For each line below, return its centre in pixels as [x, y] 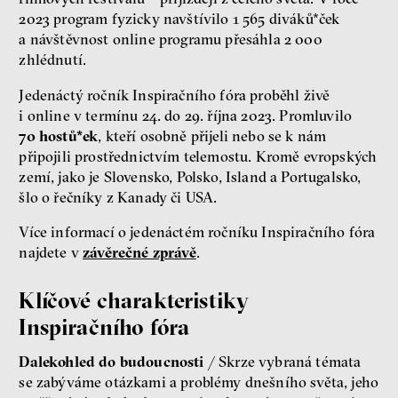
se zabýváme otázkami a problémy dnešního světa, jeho [199, 382]
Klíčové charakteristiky [134, 300]
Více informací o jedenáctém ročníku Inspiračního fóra [197, 232]
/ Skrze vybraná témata [283, 362]
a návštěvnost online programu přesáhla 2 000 [171, 39]
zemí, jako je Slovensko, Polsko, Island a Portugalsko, [190, 176]
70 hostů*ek [59, 135]
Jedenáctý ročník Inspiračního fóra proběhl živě [175, 95]
